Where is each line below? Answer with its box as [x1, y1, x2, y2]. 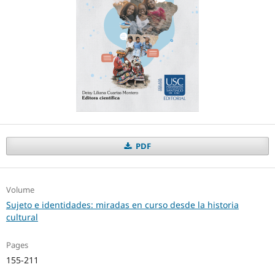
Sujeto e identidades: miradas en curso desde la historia [6, 199, 239, 211]
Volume [6, 184, 34, 196]
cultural [6, 211, 38, 223]
